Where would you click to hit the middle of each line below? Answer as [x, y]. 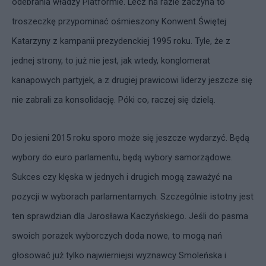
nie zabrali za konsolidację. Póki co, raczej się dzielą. [114, 100]
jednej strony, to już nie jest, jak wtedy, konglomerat [111, 61]
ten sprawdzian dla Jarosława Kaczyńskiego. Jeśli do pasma [130, 216]
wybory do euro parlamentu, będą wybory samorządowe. [122, 157]
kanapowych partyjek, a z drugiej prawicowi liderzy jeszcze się [132, 80]
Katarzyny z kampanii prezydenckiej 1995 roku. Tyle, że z [121, 41]
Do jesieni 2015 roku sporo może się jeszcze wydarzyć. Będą [131, 138]
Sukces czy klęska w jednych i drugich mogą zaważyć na [122, 177]
